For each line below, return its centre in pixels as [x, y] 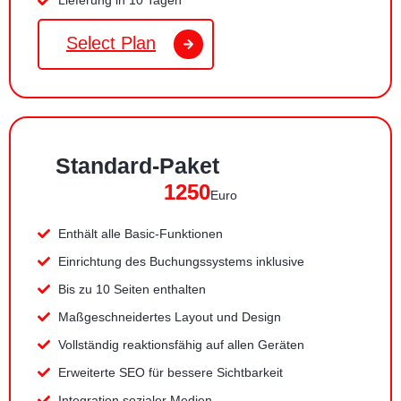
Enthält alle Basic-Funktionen [140, 233]
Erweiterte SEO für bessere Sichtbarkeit [170, 372]
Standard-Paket [137, 165]
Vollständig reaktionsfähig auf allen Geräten [181, 344]
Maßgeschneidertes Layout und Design [169, 316]
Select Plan [111, 43]
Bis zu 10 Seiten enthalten [132, 289]
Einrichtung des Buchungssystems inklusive [181, 261]
